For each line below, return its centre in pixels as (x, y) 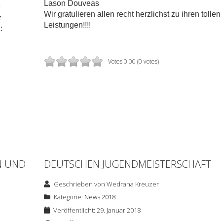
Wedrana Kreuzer (132, 184)
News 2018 (100, 197)
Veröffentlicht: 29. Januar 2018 (97, 210)
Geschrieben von (79, 184)
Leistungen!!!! (67, 25)
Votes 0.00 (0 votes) (133, 62)
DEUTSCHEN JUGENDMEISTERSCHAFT (127, 164)
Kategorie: (68, 197)
